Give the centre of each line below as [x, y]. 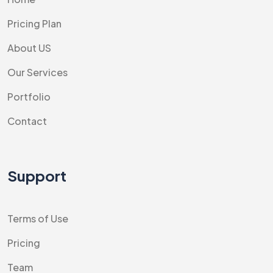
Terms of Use [38, 218]
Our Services [37, 72]
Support [37, 175]
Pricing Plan [34, 23]
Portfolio [29, 97]
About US [29, 48]
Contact [27, 121]
